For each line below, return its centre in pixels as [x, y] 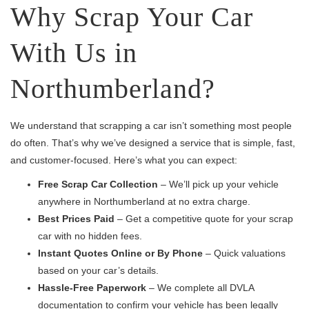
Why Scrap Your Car [132, 17]
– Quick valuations [244, 253]
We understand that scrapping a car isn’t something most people [151, 126]
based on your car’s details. [98, 270]
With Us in [74, 53]
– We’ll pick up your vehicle [218, 184]
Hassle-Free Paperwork [92, 288]
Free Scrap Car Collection [98, 184]
